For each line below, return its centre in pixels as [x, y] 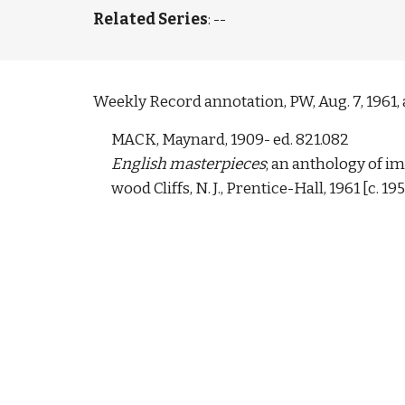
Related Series [150, 19]
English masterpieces [188, 164]
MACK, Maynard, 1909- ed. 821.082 [231, 140]
